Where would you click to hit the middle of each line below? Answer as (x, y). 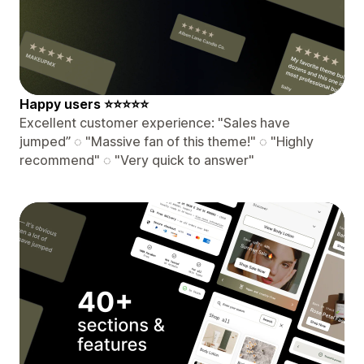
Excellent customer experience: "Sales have (155, 122)
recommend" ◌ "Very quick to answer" (137, 160)
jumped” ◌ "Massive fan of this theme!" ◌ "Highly (167, 141)
